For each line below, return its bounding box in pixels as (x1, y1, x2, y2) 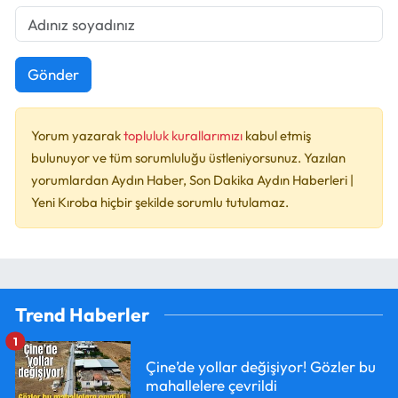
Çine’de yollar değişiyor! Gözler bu (146, 356, 376, 376)
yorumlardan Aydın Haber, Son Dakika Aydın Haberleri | (31, 171, 354, 188)
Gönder (27, 65, 79, 84)
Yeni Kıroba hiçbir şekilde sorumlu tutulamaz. (31, 193, 289, 211)
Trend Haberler (15, 302, 149, 327)
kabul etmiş (245, 126, 311, 144)
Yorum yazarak (31, 126, 123, 144)
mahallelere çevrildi (146, 375, 277, 394)
